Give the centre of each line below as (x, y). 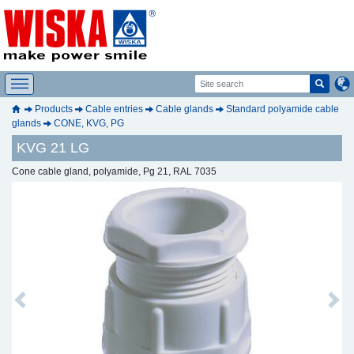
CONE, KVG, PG (89, 123)
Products (54, 109)
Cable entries (114, 109)
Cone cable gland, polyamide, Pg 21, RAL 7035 (114, 171)
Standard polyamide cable (282, 109)
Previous (38, 306)
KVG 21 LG (53, 147)
